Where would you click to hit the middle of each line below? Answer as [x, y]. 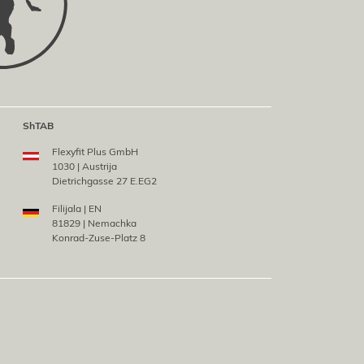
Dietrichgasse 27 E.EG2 [104, 181]
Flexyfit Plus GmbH [95, 152]
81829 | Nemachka [94, 223]
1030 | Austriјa [84, 167]
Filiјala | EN [76, 209]
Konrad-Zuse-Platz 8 [98, 238]
